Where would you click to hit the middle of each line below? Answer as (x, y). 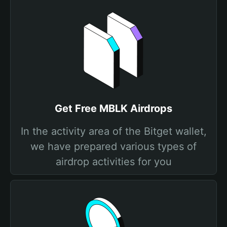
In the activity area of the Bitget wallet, (113, 131)
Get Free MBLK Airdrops (113, 108)
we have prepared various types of (113, 146)
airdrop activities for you (113, 162)
